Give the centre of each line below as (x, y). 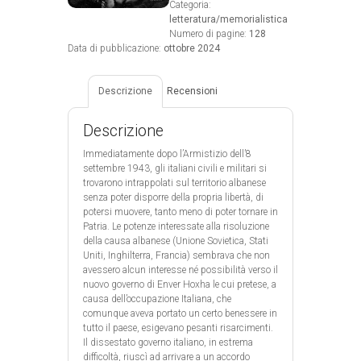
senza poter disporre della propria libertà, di (173, 197)
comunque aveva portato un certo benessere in (180, 313)
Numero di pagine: (209, 34)
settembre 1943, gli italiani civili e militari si (175, 168)
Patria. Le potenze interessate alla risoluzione (176, 226)
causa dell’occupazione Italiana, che (157, 299)
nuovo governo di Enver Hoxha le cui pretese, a (180, 284)
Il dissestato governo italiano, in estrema (168, 342)
